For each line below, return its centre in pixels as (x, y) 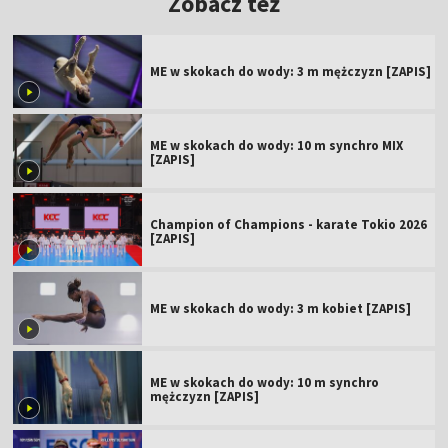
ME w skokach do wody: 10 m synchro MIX (277, 145)
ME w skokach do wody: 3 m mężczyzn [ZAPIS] (291, 71)
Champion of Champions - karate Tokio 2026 (289, 224)
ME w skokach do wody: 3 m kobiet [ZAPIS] (281, 308)
